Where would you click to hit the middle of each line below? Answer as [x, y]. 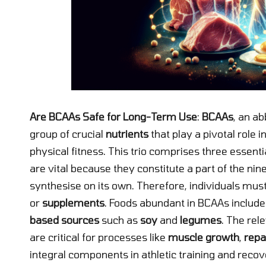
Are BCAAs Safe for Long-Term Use [113, 116]
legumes [201, 219]
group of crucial [68, 133]
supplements [73, 202]
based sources [64, 219]
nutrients [127, 133]
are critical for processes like [99, 237]
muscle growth [204, 237]
